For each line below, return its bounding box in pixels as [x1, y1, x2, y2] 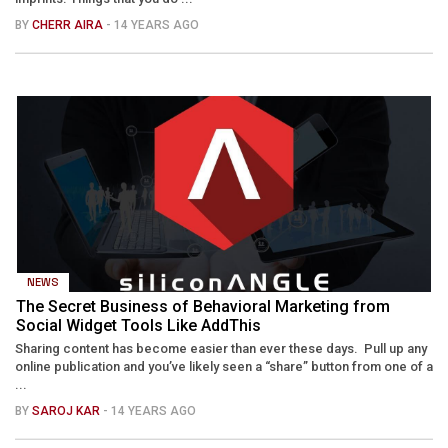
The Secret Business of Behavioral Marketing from [16, 296, 390, 316]
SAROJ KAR [32, 403, 103, 418]
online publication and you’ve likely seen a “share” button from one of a [15, 358, 433, 374]
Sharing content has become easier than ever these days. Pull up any [15, 340, 427, 356]
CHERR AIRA [32, 17, 106, 32]
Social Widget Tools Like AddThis [16, 315, 261, 335]
